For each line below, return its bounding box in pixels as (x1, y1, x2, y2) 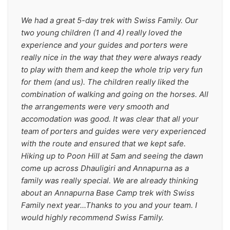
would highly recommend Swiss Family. (21, 213, 164, 222)
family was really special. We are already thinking (21, 176, 198, 185)
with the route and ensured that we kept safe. (21, 139, 186, 148)
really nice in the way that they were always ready (21, 52, 201, 62)
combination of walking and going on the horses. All (21, 89, 208, 99)
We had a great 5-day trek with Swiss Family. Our (21, 15, 198, 25)
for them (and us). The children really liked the (21, 77, 189, 87)
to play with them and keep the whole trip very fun (21, 65, 203, 74)
